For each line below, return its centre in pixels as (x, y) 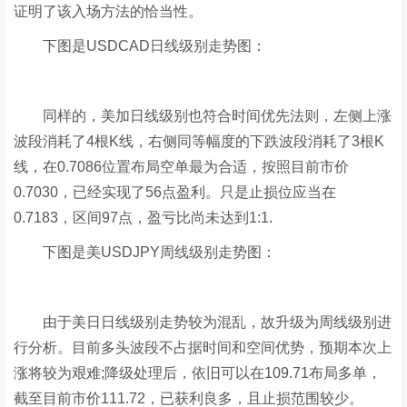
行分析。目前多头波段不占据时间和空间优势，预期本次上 (203, 347)
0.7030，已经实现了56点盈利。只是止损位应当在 (175, 192)
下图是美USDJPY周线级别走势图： (145, 252)
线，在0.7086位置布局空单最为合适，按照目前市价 (182, 167)
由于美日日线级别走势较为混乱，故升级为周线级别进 (203, 322)
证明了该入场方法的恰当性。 (109, 11)
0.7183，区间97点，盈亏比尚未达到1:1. (144, 218)
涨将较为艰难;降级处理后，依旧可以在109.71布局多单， (198, 373)
